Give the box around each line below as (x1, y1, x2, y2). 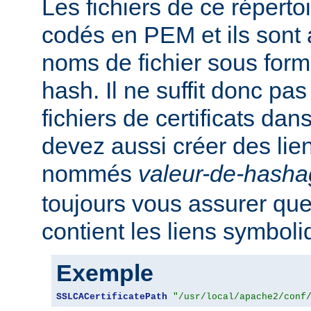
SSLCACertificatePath (56, 291, 167, 302)
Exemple (56, 259, 153, 286)
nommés (42, 160, 138, 187)
